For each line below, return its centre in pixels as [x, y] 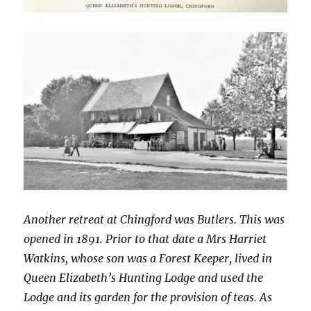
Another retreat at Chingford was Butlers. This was [154, 219]
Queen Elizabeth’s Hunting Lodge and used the [144, 277]
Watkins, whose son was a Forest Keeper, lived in [148, 258]
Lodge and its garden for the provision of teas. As [148, 297]
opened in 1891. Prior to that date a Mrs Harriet [145, 238]
